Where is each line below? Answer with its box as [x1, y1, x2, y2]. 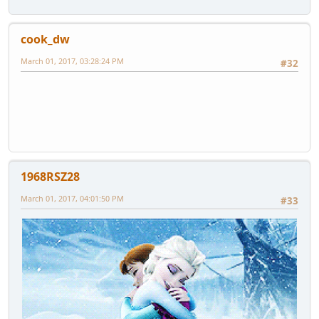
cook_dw [21, 31, 70, 47]
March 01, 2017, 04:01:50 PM [21, 192, 124, 204]
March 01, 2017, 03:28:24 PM [21, 55, 124, 66]
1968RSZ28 [21, 168, 80, 184]
